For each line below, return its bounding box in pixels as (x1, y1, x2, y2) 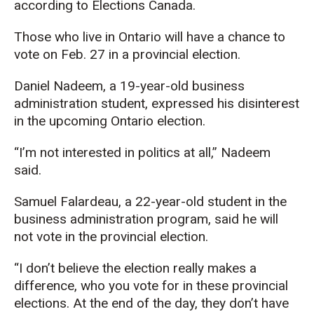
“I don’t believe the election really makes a (14, 259, 257, 276)
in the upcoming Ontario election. (14, 112, 205, 129)
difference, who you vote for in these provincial (14, 277, 288, 294)
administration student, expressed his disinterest (14, 95, 299, 111)
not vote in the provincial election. (14, 228, 208, 245)
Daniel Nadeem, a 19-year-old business (14, 77, 245, 94)
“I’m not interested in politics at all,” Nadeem (14, 144, 271, 161)
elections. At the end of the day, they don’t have (14, 294, 289, 311)
